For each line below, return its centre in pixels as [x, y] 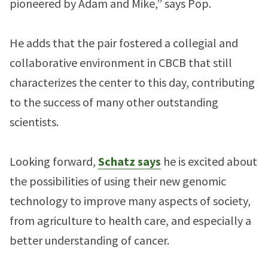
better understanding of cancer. [89, 240]
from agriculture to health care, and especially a [130, 220]
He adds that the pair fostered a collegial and [124, 42]
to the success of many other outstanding [114, 102]
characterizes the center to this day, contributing [132, 82]
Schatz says [130, 161]
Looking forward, [54, 161]
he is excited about [209, 161]
